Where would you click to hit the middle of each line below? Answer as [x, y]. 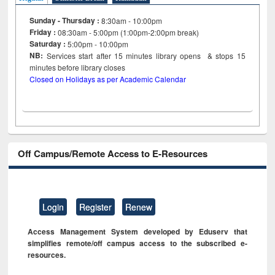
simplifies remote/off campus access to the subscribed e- [137, 243]
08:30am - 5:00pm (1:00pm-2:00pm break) [129, 33]
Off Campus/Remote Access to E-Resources [113, 154]
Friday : [44, 32]
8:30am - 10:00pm [132, 21]
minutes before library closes [91, 68]
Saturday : [48, 44]
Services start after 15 [85, 56]
